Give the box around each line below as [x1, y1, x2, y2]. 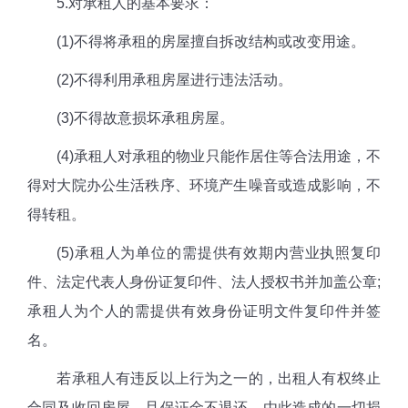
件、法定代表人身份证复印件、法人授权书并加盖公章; [27, 273, 381, 290]
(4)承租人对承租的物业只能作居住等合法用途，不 [27, 148, 381, 164]
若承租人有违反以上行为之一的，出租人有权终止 [27, 370, 381, 386]
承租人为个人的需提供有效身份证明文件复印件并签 [27, 302, 381, 319]
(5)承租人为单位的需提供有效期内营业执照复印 [27, 244, 381, 260]
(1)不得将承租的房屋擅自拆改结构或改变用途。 [27, 33, 365, 49]
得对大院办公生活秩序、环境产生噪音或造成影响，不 [27, 177, 381, 193]
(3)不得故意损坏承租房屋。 [27, 109, 234, 126]
